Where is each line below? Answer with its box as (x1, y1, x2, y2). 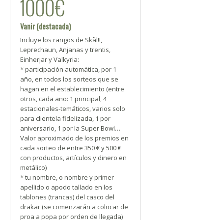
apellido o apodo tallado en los (20, 183, 112, 192)
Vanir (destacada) (20, 21, 71, 31)
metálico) (20, 163, 47, 172)
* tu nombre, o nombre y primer (20, 173, 114, 182)
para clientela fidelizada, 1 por (20, 114, 110, 123)
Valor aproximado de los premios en (20, 134, 129, 142)
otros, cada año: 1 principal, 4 (20, 94, 107, 103)
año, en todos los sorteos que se (20, 75, 118, 83)
